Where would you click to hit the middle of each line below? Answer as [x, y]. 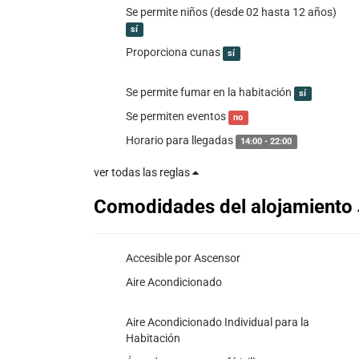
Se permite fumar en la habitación [210, 92]
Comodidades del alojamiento [226, 207]
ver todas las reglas [143, 172]
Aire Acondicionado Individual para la [218, 322]
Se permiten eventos [177, 116]
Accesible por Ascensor [183, 258]
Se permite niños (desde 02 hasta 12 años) [231, 12]
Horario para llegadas [181, 140]
